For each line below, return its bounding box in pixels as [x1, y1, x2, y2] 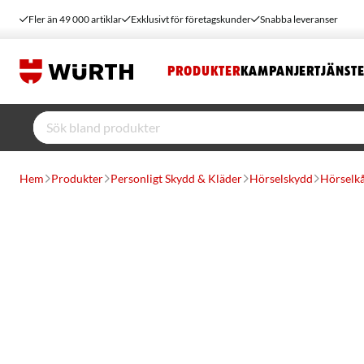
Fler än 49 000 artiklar [28, 13, 122, 25]
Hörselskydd [249, 171, 313, 185]
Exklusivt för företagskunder [131, 13, 251, 25]
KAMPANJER [240, 64, 315, 79]
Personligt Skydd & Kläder [110, 171, 242, 185]
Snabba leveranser [260, 13, 338, 25]
